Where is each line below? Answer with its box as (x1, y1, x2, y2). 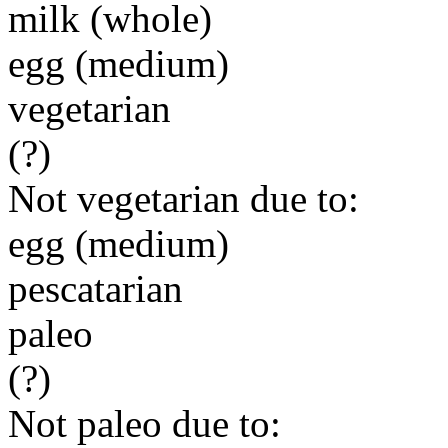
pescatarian (8, 267, 183, 310)
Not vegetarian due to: (8, 177, 359, 220)
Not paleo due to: (8, 402, 281, 445)
